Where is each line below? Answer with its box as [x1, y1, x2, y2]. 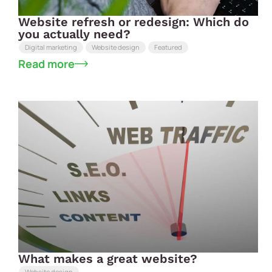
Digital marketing [25, 42, 77, 52]
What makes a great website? [18, 251, 197, 266]
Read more [18, 56, 75, 71]
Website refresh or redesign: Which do [18, 14, 249, 29]
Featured [154, 42, 182, 52]
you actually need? [18, 26, 131, 41]
